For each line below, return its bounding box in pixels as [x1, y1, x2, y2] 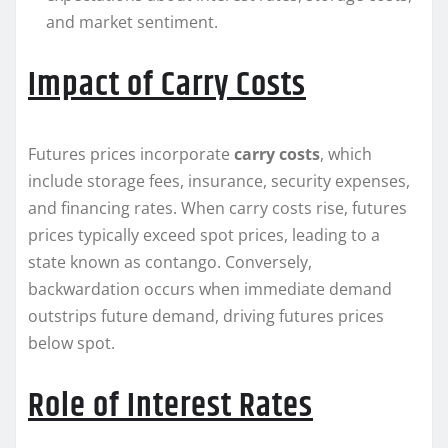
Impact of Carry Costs [28, 59, 306, 112]
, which [320, 143, 372, 166]
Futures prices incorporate [28, 143, 234, 166]
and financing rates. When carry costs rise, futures [28, 197, 407, 220]
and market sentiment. [46, 11, 218, 34]
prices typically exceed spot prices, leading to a [28, 224, 380, 247]
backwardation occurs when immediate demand [28, 278, 392, 301]
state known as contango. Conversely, [28, 251, 312, 274]
